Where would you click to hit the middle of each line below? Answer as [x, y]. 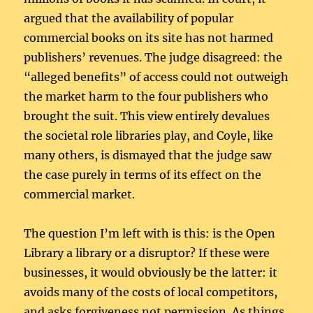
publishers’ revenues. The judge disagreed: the [153, 57]
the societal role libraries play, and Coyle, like [149, 135]
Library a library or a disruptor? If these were [147, 253]
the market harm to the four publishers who [146, 96]
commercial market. [80, 194]
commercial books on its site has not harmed [149, 37]
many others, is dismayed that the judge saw [148, 155]
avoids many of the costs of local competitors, [151, 292]
